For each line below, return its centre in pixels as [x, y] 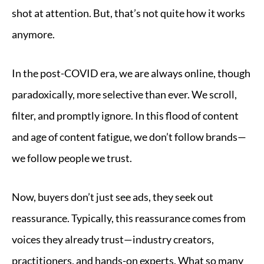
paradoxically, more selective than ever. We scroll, [124, 94]
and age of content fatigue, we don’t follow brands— [129, 137]
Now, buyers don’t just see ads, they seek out [113, 197]
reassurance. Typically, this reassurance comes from [129, 218]
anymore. [33, 34]
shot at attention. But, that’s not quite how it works [128, 13]
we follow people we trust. [72, 158]
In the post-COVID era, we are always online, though [131, 73]
